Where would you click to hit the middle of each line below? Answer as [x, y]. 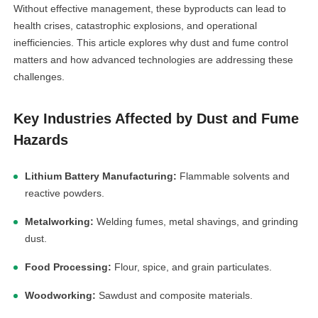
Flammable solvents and [234, 176]
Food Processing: [68, 267]
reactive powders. [65, 193]
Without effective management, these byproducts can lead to [150, 9]
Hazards [41, 140]
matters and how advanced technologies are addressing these [154, 60]
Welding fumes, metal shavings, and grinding [198, 221]
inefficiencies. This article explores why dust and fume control [151, 43]
